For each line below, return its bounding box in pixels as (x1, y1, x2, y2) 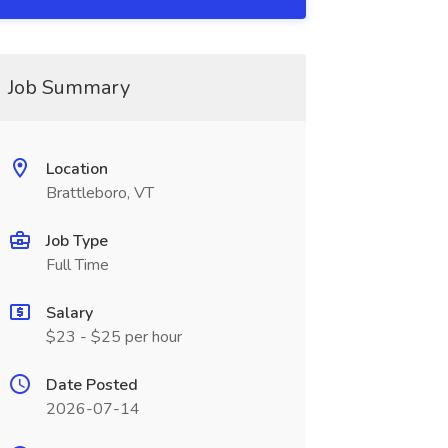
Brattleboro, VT (45, 182, 154, 204)
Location (45, 158, 108, 180)
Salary (45, 302, 93, 324)
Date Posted (45, 374, 138, 396)
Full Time (45, 254, 109, 276)
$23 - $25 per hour (45, 326, 182, 348)
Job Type (45, 230, 108, 252)
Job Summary (7, 74, 130, 101)
